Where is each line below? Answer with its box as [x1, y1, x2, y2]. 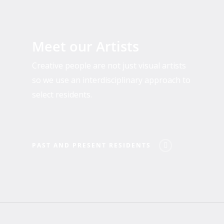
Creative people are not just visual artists [32, 60, 186, 71]
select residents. [32, 89, 92, 100]
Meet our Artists [32, 37, 139, 56]
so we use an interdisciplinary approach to [32, 74, 191, 86]
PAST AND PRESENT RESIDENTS [32, 141, 151, 150]
